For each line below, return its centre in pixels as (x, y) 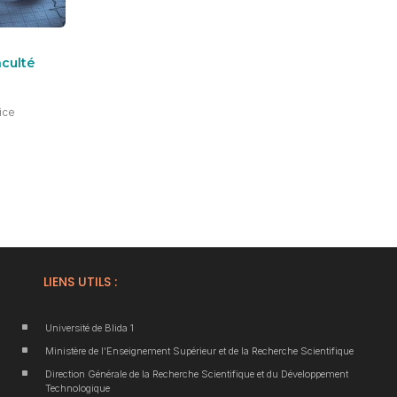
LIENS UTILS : (81, 281)
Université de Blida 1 (90, 327)
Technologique (78, 388)
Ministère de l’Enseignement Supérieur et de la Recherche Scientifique (200, 350)
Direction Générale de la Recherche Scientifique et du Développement (197, 374)
